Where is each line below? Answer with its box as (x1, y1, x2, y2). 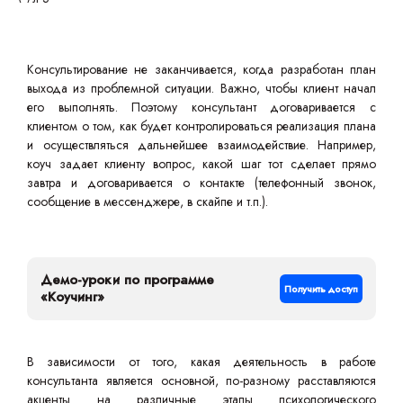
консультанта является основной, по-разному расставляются (27, 372, 376, 390)
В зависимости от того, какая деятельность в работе (27, 353, 376, 371)
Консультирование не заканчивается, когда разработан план (27, 60, 376, 78)
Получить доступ (284, 282, 358, 296)
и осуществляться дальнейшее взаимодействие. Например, (27, 136, 376, 154)
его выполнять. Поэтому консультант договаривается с (27, 98, 376, 116)
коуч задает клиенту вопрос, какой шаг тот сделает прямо (27, 155, 376, 173)
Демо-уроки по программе (40, 270, 215, 290)
